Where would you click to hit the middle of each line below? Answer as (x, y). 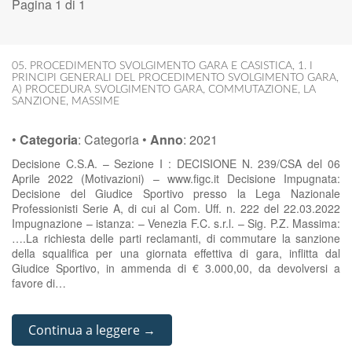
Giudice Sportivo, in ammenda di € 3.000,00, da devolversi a (176, 268)
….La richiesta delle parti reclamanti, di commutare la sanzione (176, 238)
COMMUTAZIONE (253, 90)
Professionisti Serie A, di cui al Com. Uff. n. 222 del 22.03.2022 (176, 208)
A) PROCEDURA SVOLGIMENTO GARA (107, 90)
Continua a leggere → (92, 330)
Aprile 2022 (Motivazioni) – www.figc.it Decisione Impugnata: (176, 178)
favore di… (39, 283)
